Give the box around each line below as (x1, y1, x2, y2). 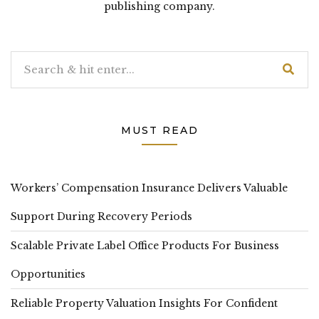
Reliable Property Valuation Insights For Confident (11, 296, 278, 310)
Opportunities (11, 267, 85, 281)
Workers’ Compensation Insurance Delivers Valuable (11, 181, 288, 194)
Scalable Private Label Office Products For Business (11, 239, 279, 252)
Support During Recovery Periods (11, 209, 192, 223)
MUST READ (120, 123, 199, 137)
